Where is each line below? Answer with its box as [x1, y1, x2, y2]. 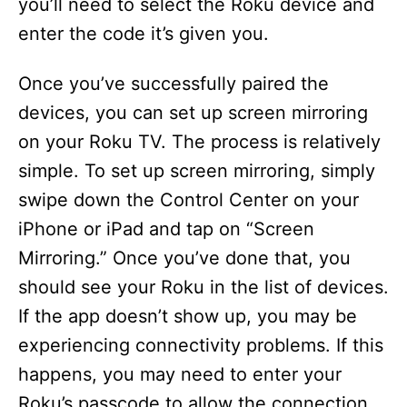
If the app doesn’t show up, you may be [18, 305, 357, 328]
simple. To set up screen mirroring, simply [18, 160, 375, 183]
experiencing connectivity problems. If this [18, 334, 383, 357]
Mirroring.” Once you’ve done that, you [18, 247, 351, 270]
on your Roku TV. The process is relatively [18, 131, 381, 154]
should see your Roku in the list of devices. [18, 276, 389, 299]
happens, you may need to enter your [18, 363, 342, 386]
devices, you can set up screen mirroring [18, 102, 368, 124]
